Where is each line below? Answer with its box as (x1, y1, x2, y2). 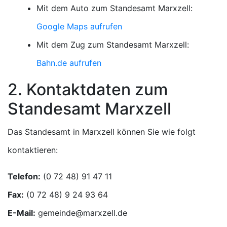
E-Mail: (8, 208, 35, 218)
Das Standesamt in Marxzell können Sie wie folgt (8, 127, 196, 137)
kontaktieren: (8, 145, 58, 155)
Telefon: (8, 171, 41, 181)
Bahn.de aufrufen (36, 58, 101, 68)
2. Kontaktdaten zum (8, 80, 168, 99)
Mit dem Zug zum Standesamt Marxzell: (36, 40, 189, 50)
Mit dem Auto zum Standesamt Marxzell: (36, 3, 193, 13)
